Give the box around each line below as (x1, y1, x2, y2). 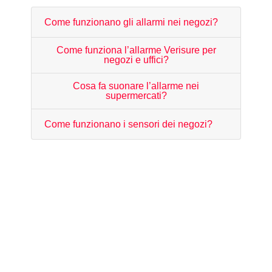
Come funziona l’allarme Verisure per (56, 44, 216, 55)
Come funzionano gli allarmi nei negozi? (44, 16, 218, 27)
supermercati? (105, 90, 167, 101)
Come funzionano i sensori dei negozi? (44, 118, 212, 129)
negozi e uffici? (103, 54, 169, 65)
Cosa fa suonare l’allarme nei (73, 80, 199, 91)
